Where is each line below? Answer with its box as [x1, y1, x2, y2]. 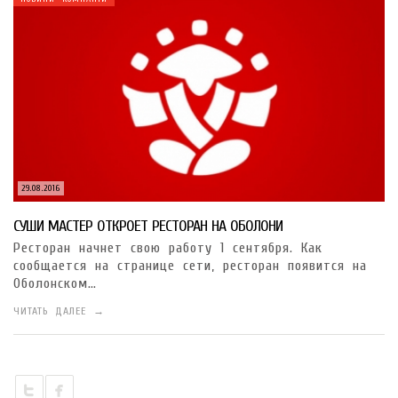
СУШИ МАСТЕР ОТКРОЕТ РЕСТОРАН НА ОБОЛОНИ [13, 216, 283, 235]
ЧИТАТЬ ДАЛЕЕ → [13, 304, 105, 317]
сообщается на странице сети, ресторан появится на [13, 257, 367, 274]
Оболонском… [13, 275, 97, 291]
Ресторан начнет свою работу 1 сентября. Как [13, 239, 322, 256]
